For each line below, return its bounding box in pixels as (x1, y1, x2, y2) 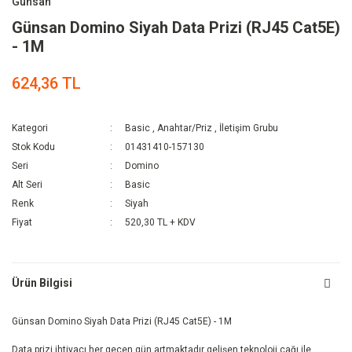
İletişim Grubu (219, 123, 279, 134)
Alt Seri (12, 179, 42, 191)
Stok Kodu (12, 141, 55, 153)
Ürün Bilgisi (12, 276, 72, 289)
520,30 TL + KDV (125, 217, 196, 229)
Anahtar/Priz (157, 123, 213, 134)
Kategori (12, 123, 48, 134)
